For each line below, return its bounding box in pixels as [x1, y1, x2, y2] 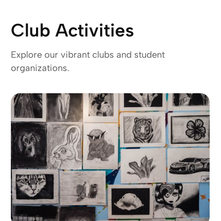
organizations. [11, 63, 70, 74]
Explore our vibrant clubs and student [11, 49, 165, 61]
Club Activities [11, 19, 135, 41]
